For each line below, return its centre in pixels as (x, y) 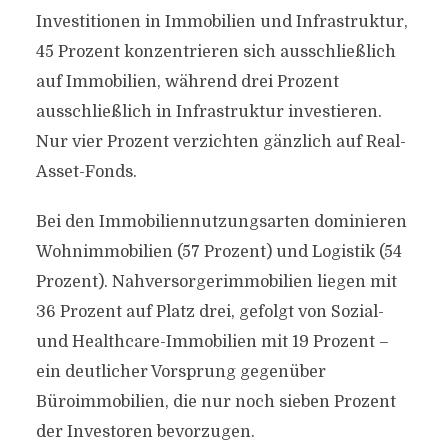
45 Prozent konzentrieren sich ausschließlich (215, 52)
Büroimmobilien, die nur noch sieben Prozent (215, 402)
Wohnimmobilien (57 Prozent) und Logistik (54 (218, 252)
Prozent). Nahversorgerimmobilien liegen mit (216, 282)
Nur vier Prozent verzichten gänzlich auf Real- (220, 142)
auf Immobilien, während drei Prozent (187, 82)
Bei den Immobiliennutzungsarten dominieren (221, 222)
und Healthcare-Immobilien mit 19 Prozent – (212, 342)
